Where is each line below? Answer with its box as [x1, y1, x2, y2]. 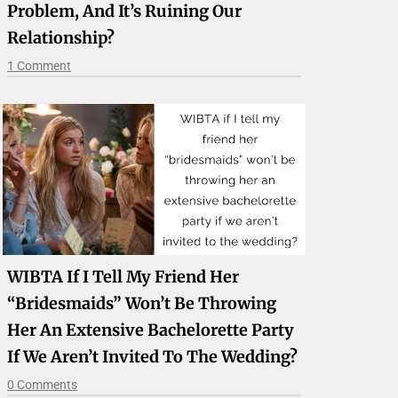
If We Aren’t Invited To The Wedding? [7, 346, 298, 368]
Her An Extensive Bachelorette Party [7, 320, 295, 341]
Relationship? [7, 28, 115, 49]
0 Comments [7, 378, 78, 393]
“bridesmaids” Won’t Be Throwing [7, 293, 277, 314]
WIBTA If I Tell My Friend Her [7, 267, 240, 288]
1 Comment [7, 59, 72, 74]
